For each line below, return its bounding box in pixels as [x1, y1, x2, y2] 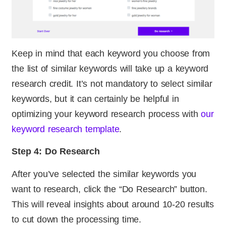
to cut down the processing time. [12, 214, 142, 224]
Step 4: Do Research [12, 146, 100, 157]
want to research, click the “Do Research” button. [12, 184, 207, 194]
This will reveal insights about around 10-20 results [12, 199, 214, 209]
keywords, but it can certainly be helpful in [12, 93, 179, 104]
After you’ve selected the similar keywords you [12, 168, 197, 179]
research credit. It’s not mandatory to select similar [12, 78, 212, 89]
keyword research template [12, 124, 120, 134]
